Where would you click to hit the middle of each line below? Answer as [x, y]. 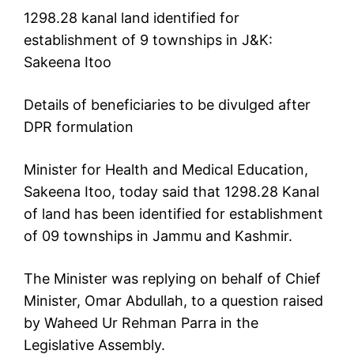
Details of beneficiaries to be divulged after [167, 105]
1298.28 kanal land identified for [132, 18]
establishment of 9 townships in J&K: [148, 40]
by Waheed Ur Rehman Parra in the [141, 323]
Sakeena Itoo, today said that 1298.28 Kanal [171, 192]
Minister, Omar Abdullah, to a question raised [173, 301]
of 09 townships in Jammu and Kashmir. [158, 236]
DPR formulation [79, 127]
